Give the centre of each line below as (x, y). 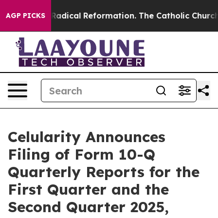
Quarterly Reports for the (104, 172)
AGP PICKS (26, 16)
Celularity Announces (87, 137)
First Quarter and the (88, 189)
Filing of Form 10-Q (82, 154)
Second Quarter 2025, (88, 207)
